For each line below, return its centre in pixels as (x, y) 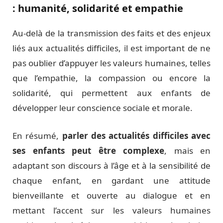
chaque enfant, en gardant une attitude (111, 181)
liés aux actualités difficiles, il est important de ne (111, 48)
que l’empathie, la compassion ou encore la (111, 78)
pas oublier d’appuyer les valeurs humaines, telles (111, 63)
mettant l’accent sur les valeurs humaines (111, 211)
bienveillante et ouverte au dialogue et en (111, 196)
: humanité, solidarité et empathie (98, 8)
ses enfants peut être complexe (88, 151)
